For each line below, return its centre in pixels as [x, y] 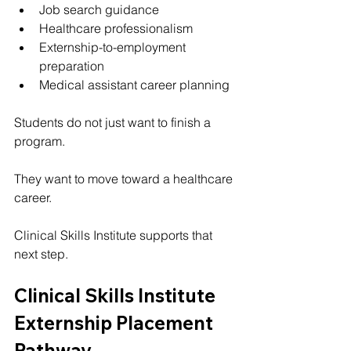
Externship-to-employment [114, 47]
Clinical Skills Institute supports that [115, 235]
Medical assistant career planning [134, 84]
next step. [41, 253]
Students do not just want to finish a [114, 122]
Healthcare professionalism [116, 28]
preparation [72, 65]
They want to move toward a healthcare [125, 178]
